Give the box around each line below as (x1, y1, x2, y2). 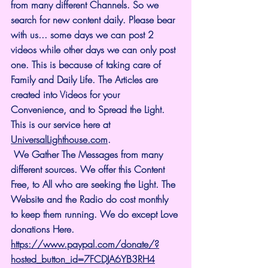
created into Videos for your (11, 88, 123, 102)
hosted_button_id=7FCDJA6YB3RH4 (11, 252, 155, 266)
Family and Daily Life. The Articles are (11, 73, 161, 87)
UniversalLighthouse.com (11, 133, 108, 147)
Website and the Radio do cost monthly (11, 193, 171, 206)
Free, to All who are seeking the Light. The (11, 178, 178, 191)
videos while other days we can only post (11, 43, 178, 57)
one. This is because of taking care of (11, 58, 164, 72)
